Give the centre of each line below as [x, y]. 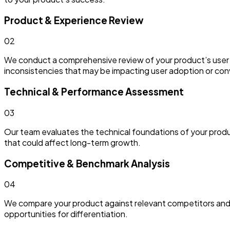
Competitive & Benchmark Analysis [87, 163]
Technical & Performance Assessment [94, 92]
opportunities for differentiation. [66, 214]
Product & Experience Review [74, 20]
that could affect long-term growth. [72, 142]
